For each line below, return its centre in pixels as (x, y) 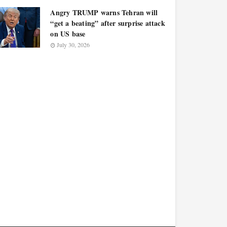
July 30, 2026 (73, 45)
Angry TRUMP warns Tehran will (104, 12)
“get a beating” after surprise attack (108, 23)
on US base (68, 34)
